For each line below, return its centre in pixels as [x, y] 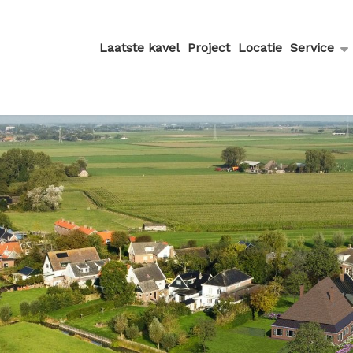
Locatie [260, 48]
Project [209, 48]
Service [312, 48]
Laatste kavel [139, 48]
